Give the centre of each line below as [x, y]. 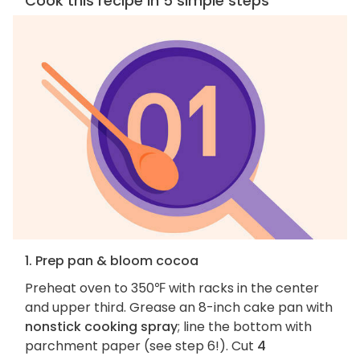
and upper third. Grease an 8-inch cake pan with [179, 308]
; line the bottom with [245, 327]
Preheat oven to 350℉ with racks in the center [172, 288]
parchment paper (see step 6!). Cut [141, 346]
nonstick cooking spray [101, 327]
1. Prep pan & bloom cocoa [112, 261]
